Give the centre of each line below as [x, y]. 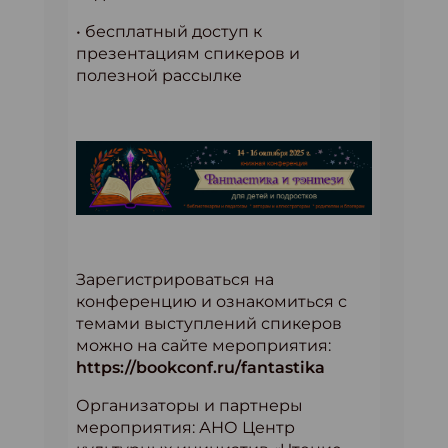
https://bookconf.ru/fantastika [200, 367]
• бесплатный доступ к [169, 31]
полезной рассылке [159, 75]
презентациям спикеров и [188, 53]
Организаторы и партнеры [189, 405]
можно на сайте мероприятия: [203, 345]
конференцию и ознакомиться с [211, 301]
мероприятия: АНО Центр [185, 427]
